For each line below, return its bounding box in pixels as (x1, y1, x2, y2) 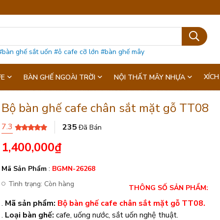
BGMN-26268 (52, 164, 96, 173)
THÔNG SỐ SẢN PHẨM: (129, 183, 209, 192)
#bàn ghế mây (101, 47, 145, 56)
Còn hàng (44, 179, 75, 189)
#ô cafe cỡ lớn (54, 47, 99, 56)
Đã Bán (79, 122, 102, 132)
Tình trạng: (8, 179, 45, 189)
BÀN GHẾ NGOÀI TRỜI (24, 73, 95, 82)
